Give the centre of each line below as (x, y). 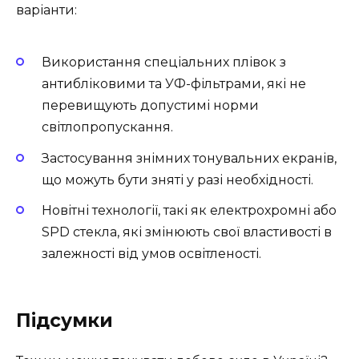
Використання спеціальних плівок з (164, 63)
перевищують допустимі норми (150, 106)
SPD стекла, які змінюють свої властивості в (187, 232)
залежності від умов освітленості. (151, 253)
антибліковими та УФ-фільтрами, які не (174, 84)
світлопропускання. (107, 127)
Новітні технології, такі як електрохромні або (189, 210)
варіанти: (46, 10)
